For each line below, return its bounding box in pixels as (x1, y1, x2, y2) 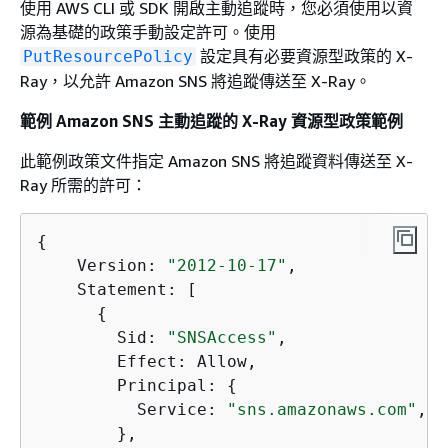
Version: (37, 255, 167, 275)
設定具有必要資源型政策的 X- (196, 45, 413, 66)
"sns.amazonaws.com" (227, 399, 417, 419)
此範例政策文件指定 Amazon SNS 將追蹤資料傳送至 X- (20, 150, 413, 171)
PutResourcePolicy (23, 46, 193, 66)
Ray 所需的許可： (20, 174, 147, 195)
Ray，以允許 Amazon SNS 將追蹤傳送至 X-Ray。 (20, 70, 371, 91)
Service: (37, 399, 227, 419)
